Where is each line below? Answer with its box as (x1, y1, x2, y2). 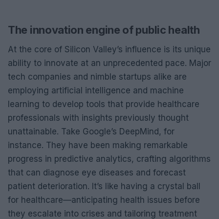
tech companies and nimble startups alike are (8, 71, 187, 82)
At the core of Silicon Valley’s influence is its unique (8, 44, 211, 54)
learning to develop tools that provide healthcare (8, 99, 199, 109)
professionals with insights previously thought (8, 112, 189, 123)
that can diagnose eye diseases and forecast (8, 167, 186, 177)
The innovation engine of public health (8, 23, 200, 36)
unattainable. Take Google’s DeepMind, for (8, 126, 175, 136)
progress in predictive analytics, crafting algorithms (8, 153, 211, 164)
